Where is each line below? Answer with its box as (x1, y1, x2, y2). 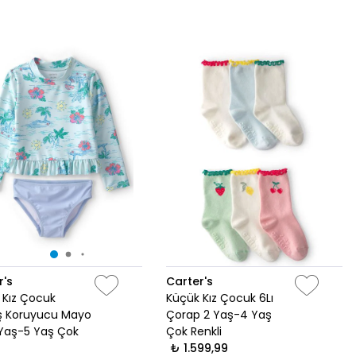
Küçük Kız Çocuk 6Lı (165, 290, 273, 307)
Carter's (165, 273, 213, 290)
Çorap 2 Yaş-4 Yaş (165, 307, 272, 323)
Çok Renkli (165, 323, 222, 340)
